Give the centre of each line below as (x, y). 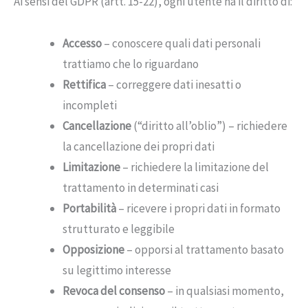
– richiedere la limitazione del (195, 167)
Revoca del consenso (114, 290)
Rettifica (84, 84)
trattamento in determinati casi (141, 187)
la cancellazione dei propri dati (139, 146)
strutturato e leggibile (119, 229)
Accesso (82, 43)
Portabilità (89, 208)
